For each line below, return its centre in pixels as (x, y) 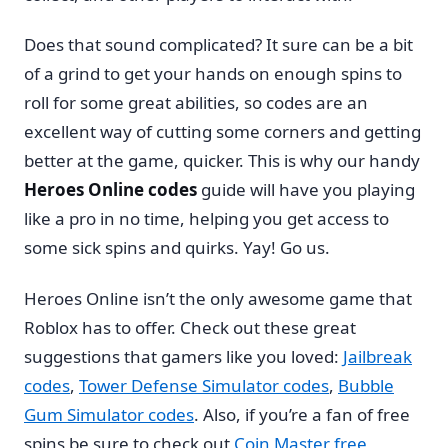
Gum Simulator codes (109, 414)
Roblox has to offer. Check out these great (190, 327)
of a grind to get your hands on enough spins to (213, 74)
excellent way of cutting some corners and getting (222, 132)
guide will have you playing (306, 190)
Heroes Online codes (110, 190)
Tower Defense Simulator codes (204, 385)
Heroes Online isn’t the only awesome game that (218, 298)
